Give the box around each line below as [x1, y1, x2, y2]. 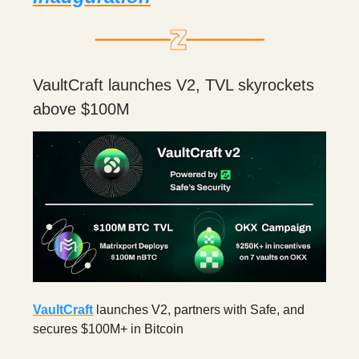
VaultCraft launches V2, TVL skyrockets [33, 76, 314, 94]
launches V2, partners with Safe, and [93, 303, 305, 317]
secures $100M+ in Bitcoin [33, 322, 184, 336]
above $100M [33, 100, 130, 118]
